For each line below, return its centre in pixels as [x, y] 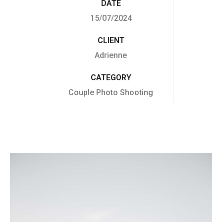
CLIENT [111, 41]
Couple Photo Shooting [111, 93]
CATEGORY [111, 78]
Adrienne [111, 55]
